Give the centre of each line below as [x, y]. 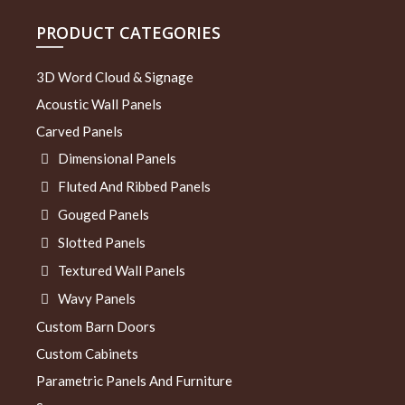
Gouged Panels [104, 214]
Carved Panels [80, 131]
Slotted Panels [102, 242]
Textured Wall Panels [122, 270]
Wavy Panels [97, 298]
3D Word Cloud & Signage [115, 76]
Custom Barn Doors [96, 326]
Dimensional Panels [117, 158]
